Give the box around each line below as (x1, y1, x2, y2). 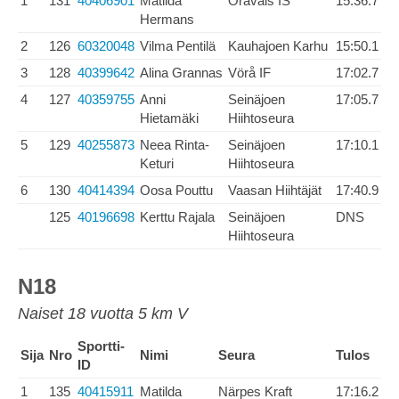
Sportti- (77, 338, 125, 354)
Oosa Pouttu (140, 183, 213, 198)
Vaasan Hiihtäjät (228, 183, 322, 198)
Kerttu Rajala (140, 209, 215, 224)
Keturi (140, 156, 174, 171)
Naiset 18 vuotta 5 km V (18, 305, 188, 322)
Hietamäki (140, 110, 199, 126)
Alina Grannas (140, 65, 223, 80)
